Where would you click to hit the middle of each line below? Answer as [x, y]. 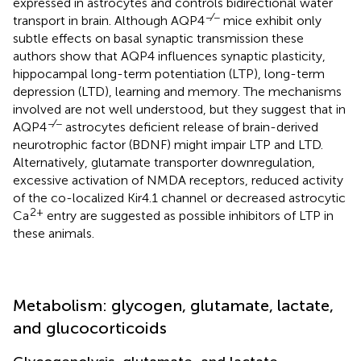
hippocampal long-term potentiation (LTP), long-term [169, 74]
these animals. [54, 234]
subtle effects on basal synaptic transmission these [158, 39]
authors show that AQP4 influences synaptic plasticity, [169, 56]
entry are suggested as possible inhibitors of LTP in [189, 216]
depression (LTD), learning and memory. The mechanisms [177, 92]
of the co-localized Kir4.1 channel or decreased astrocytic [179, 198]
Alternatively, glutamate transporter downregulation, [164, 163]
